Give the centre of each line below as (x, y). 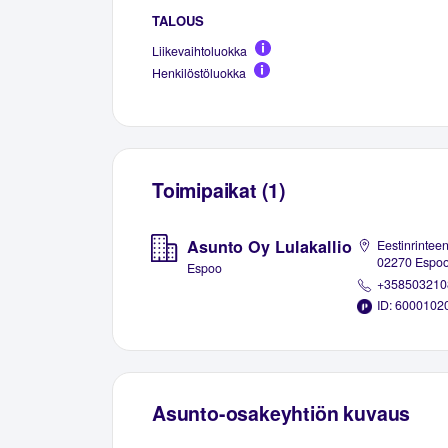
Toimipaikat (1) (219, 189)
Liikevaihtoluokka (199, 50)
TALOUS (178, 20)
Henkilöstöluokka (199, 72)
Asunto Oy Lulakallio (269, 247)
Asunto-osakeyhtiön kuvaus (281, 412)
